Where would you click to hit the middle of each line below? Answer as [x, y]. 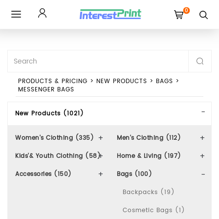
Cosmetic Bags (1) [154, 210]
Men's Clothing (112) [149, 138]
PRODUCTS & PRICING [53, 81]
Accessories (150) [44, 174]
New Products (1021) [50, 114]
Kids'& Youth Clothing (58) [58, 156]
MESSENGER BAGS [46, 90]
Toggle [27, 25]
